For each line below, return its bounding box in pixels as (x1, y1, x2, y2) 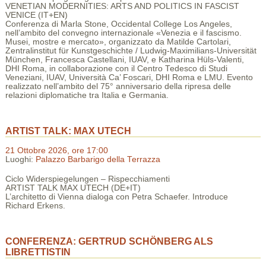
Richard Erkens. (5, 201, 65, 210)
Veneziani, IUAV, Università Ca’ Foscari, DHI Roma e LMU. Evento (5, 72, 253, 82)
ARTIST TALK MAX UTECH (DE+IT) (5, 183, 141, 192)
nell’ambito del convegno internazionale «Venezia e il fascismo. (5, 28, 242, 37)
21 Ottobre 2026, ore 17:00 (5, 146, 108, 156)
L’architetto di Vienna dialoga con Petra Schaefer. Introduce (5, 192, 228, 201)
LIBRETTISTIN (5, 247, 71, 257)
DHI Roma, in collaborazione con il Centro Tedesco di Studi (5, 64, 227, 73)
